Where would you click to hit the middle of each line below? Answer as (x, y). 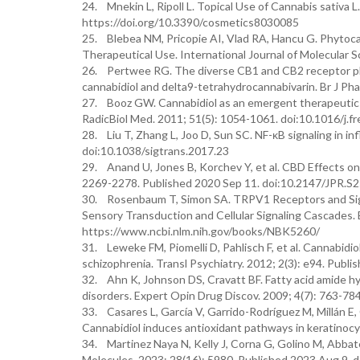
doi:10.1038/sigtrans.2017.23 (155, 151)
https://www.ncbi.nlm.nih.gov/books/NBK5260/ (201, 231)
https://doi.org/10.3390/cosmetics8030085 (190, 22)
